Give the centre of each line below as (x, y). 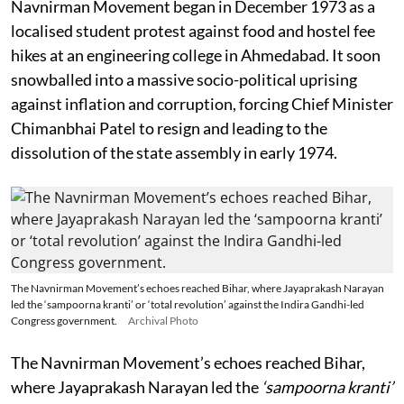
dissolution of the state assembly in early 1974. (174, 152)
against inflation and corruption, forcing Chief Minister (202, 103)
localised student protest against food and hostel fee (193, 30)
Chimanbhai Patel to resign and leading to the (169, 128)
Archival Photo (163, 320)
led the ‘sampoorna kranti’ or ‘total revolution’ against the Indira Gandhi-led (188, 304)
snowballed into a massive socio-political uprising (184, 79)
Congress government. (64, 320)
